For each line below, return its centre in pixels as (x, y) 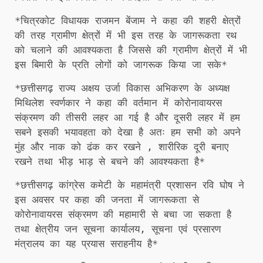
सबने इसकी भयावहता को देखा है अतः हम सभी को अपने (128, 132)
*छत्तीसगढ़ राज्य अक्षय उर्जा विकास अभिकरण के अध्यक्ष (122, 88)
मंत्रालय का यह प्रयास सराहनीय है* (86, 243)
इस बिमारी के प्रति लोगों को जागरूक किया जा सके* (121, 64)
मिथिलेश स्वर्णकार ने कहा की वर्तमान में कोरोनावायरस (118, 102)
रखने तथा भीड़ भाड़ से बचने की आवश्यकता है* (110, 161)
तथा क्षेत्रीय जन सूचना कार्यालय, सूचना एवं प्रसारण (118, 229)
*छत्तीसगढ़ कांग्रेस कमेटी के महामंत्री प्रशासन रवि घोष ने (129, 185)
